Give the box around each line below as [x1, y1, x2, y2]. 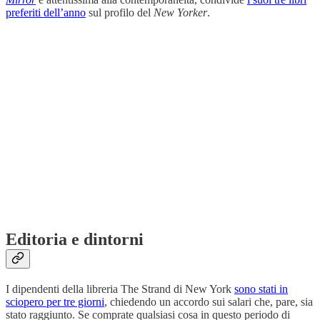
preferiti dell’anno [6, 6, 86, 19]
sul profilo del [86, 6, 154, 19]
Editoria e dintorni [6, 230, 144, 249]
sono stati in [234, 283, 288, 296]
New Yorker [154, 6, 207, 19]
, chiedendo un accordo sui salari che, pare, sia [104, 296, 313, 309]
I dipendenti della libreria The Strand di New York [6, 283, 234, 296]
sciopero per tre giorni [6, 296, 104, 309]
